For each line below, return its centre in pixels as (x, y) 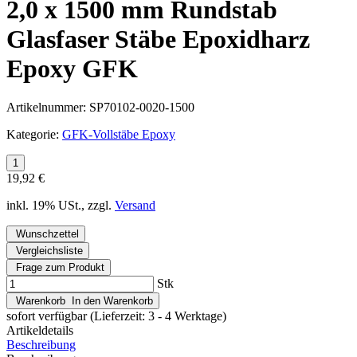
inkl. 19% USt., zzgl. (61, 206)
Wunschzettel (46, 234)
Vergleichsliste (48, 251)
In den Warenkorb (111, 301)
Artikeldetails (40, 331)
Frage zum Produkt (59, 268)
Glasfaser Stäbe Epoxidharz (158, 39)
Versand (135, 206)
